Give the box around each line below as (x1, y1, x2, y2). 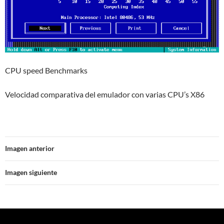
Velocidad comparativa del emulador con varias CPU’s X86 (5, 89, 204, 99)
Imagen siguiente (5, 167, 57, 176)
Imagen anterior (5, 143, 54, 152)
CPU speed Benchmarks (5, 65, 87, 75)
